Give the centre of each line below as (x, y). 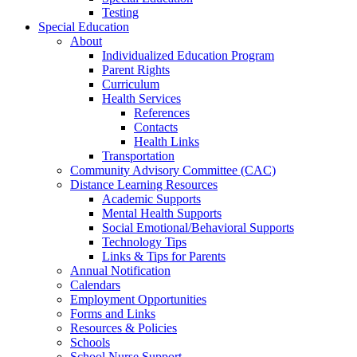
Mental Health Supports (162, 213)
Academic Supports (151, 199)
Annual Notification (120, 271)
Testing (120, 12)
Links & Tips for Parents (164, 256)
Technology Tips (144, 242)
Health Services (141, 98)
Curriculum (131, 84)
